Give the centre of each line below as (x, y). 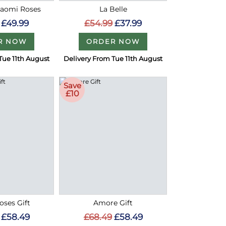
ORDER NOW (113, 42)
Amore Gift (113, 203)
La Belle (113, 9)
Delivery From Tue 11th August (113, 58)
